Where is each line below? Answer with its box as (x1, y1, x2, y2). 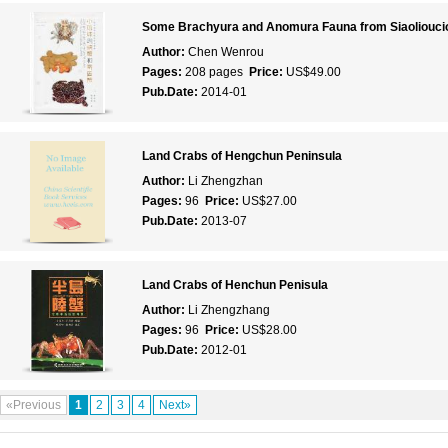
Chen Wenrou (187, 45, 264, 59)
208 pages (184, 65, 249, 79)
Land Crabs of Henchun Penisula (141, 278, 328, 292)
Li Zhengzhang (187, 303, 270, 317)
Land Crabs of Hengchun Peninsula (141, 149, 342, 163)
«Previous (5, 398, 61, 412)
